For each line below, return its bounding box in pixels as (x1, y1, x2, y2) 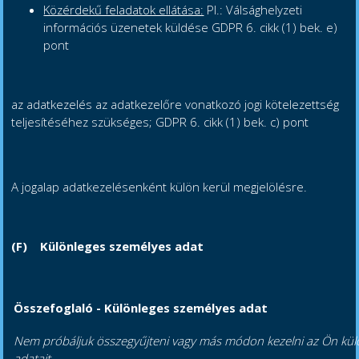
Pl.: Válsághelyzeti (204, 2, 303, 18)
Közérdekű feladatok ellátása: (43, 2, 204, 18)
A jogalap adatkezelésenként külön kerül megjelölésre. (11, 179, 308, 196)
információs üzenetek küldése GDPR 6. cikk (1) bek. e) (43, 19, 338, 36)
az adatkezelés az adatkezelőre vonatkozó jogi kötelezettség (11, 96, 340, 113)
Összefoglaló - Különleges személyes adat (14, 300, 268, 317)
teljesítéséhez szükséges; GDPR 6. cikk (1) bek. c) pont (11, 114, 309, 131)
